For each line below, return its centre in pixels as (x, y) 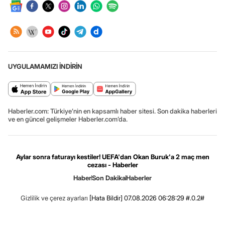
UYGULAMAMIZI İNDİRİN (45, 66)
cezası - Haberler (113, 164)
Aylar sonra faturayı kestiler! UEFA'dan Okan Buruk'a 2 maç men (113, 156)
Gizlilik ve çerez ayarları (54, 198)
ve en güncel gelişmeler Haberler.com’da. (68, 119)
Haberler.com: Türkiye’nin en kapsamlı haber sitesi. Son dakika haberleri (113, 111)
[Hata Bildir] (106, 198)
